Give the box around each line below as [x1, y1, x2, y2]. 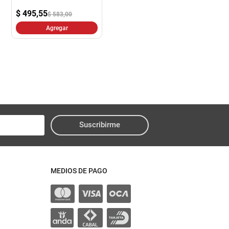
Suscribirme [79, 120, 120, 130]
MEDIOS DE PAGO [51, 167, 107, 175]
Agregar [45, 24, 68, 32]
